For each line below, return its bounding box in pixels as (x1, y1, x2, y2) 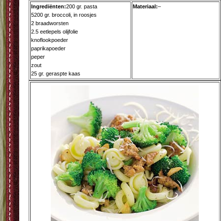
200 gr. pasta (66, 3, 97, 9)
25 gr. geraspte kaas (31, 71, 80, 76)
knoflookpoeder (31, 37, 68, 43)
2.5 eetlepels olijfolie (31, 29, 78, 35)
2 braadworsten (31, 20, 69, 26)
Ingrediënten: (31, 3, 66, 9)
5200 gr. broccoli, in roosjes (31, 12, 97, 18)
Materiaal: (133, 3, 158, 9)
